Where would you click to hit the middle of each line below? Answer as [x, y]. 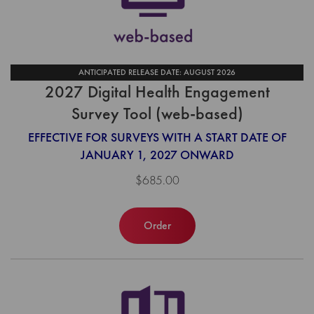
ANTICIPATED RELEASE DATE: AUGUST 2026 [157, 72]
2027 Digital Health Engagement [157, 92]
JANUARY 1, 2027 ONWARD [157, 154]
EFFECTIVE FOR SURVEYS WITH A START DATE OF [157, 137]
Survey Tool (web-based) [157, 114]
